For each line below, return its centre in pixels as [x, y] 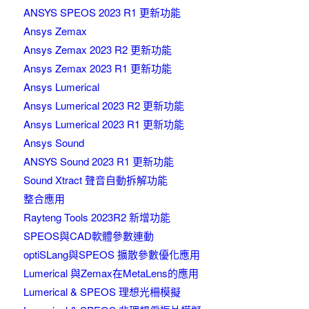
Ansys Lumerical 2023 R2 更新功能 [103, 105]
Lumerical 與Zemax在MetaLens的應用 [111, 272]
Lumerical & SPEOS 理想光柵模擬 [102, 291]
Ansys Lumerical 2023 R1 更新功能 [103, 123]
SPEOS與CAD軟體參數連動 [88, 235]
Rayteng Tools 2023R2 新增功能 [97, 217]
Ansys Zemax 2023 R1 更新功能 [97, 68]
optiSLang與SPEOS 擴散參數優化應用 [111, 254]
